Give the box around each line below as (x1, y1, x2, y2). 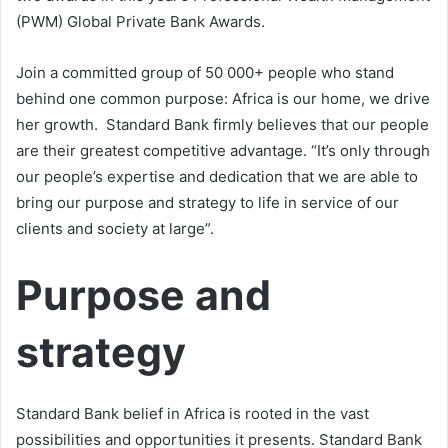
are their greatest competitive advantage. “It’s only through (16, 140, 430, 160)
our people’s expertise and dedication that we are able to (16, 166, 418, 186)
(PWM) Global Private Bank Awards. (16, 11, 265, 31)
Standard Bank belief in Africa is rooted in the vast (16, 404, 369, 424)
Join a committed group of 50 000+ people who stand (16, 62, 394, 82)
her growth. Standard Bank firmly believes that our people (16, 114, 429, 134)
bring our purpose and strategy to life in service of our (16, 192, 399, 212)
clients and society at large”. (16, 218, 218, 238)
